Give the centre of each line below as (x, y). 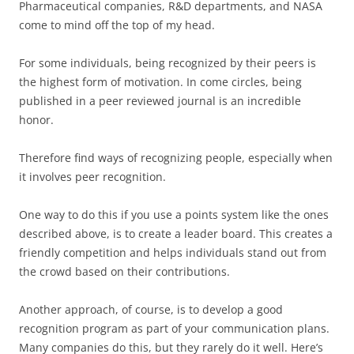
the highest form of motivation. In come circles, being (160, 82)
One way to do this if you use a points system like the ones (174, 215)
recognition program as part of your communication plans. (174, 328)
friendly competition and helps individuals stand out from (173, 252)
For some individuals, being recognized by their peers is (168, 63)
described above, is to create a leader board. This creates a (176, 233)
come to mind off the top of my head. (117, 25)
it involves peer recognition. (92, 177)
